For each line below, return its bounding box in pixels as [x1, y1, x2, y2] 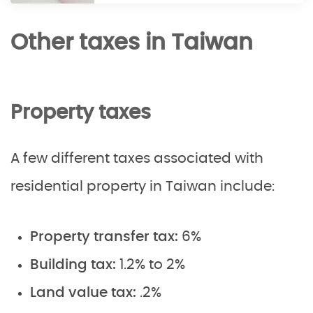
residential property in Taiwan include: [10, 180, 275, 194]
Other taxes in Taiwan [10, 31, 253, 54]
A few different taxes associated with [10, 152, 263, 166]
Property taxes [10, 103, 151, 123]
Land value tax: [30, 286, 136, 300]
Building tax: [30, 258, 119, 272]
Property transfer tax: [30, 230, 178, 244]
